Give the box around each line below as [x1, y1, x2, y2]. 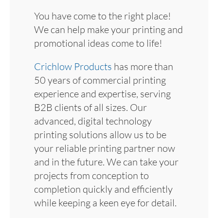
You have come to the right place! [34, 9, 171, 22]
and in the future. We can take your [34, 155, 179, 168]
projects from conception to [34, 169, 149, 182]
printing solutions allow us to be [34, 128, 166, 141]
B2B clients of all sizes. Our [34, 101, 147, 113]
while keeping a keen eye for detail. [34, 196, 177, 209]
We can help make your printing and [34, 23, 183, 36]
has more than [112, 60, 173, 73]
